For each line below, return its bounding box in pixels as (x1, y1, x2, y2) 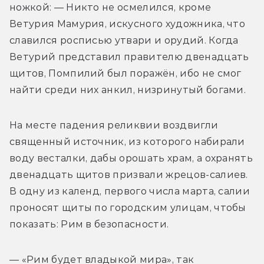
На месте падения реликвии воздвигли (9, 119, 219, 131)
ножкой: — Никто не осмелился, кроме (9, 1, 212, 13)
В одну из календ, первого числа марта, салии (9, 185, 250, 197)
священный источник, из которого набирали (9, 136, 245, 147)
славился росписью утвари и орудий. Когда (9, 34, 239, 46)
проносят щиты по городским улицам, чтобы (9, 202, 246, 213)
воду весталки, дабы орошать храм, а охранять (9, 152, 253, 164)
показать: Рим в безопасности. (9, 218, 169, 230)
